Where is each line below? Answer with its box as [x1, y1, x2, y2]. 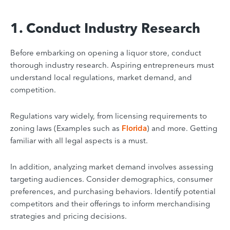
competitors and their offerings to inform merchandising [10, 198, 210, 208]
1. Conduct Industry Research [10, 20, 200, 36]
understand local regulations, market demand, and [10, 72, 192, 82]
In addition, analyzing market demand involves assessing [10, 161, 213, 171]
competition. [10, 84, 56, 94]
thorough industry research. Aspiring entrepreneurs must [10, 60, 214, 70]
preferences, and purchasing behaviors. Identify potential [10, 186, 216, 196]
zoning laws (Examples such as [10, 123, 122, 133]
